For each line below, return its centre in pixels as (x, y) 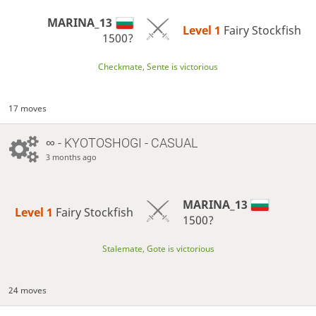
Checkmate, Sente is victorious (158, 66)
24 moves (28, 291)
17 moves (28, 109)
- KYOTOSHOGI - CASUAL (126, 142)
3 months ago (71, 157)
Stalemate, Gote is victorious (158, 248)
